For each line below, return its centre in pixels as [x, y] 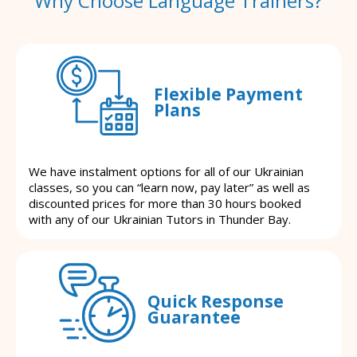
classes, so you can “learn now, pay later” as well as [169, 188]
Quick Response [216, 301]
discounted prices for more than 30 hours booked [165, 204]
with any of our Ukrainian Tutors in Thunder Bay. [160, 220]
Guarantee [194, 317]
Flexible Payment [228, 94]
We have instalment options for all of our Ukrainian [166, 172]
